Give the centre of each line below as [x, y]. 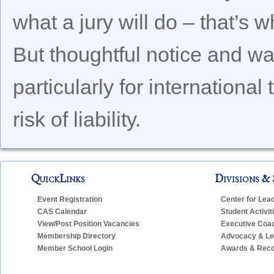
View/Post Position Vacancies [88, 224]
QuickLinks [58, 178]
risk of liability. [77, 119]
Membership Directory [76, 236]
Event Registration [70, 199]
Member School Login [75, 248]
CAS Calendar [62, 211]
